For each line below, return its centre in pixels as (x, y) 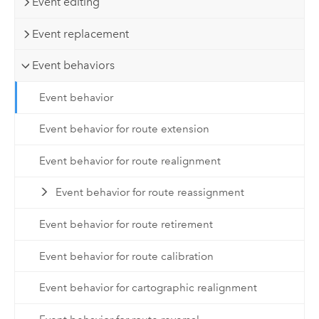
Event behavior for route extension (124, 129)
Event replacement (81, 33)
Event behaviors (74, 66)
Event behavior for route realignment (130, 161)
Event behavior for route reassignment (150, 193)
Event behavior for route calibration (126, 256)
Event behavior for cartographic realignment (148, 288)
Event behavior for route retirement (126, 224)
